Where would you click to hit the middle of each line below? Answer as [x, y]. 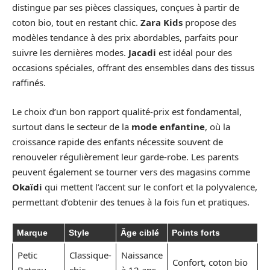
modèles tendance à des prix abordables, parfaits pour [125, 37]
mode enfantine [168, 126]
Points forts [196, 233]
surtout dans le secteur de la [72, 126]
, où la [218, 126]
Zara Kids [162, 22]
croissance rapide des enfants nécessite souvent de [118, 141]
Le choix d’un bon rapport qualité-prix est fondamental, [127, 111]
